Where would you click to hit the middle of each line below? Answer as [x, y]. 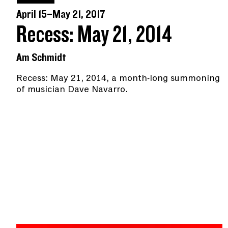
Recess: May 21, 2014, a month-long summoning [118, 78]
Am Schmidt [41, 58]
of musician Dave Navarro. [72, 89]
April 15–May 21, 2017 [61, 14]
